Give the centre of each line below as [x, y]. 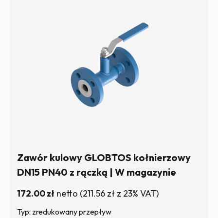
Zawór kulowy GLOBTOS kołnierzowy [104, 157]
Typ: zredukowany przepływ [64, 212]
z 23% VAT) [137, 193]
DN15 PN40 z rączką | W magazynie [97, 172]
